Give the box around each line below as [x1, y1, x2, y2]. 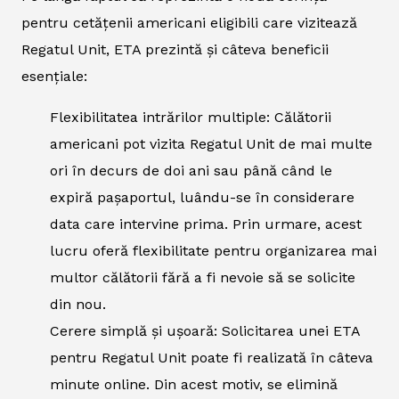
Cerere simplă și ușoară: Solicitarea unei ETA [50, 322, 360, 339]
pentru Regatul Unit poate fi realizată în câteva [50, 348, 373, 366]
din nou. [50, 295, 106, 313]
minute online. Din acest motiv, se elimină [50, 375, 338, 393]
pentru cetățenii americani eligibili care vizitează [21, 13, 357, 31]
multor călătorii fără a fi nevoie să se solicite [50, 268, 355, 286]
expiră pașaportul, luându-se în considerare [50, 188, 354, 206]
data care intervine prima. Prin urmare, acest [50, 215, 362, 232]
